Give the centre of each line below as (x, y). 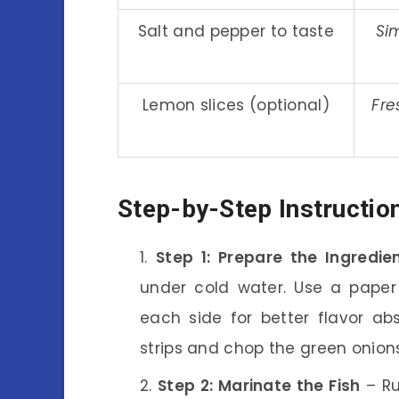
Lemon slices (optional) (236, 105)
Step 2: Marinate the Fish (259, 385)
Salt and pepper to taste (236, 31)
